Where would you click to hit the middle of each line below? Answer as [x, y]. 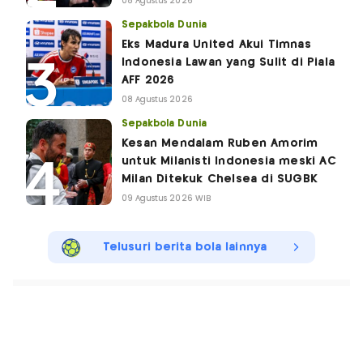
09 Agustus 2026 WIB [167, 198]
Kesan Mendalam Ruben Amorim [220, 143]
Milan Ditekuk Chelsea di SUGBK [220, 179]
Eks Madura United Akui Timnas [216, 44]
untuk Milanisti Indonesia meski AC [229, 161]
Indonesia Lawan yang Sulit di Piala [228, 62]
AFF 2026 [148, 80]
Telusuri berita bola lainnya [185, 247]
